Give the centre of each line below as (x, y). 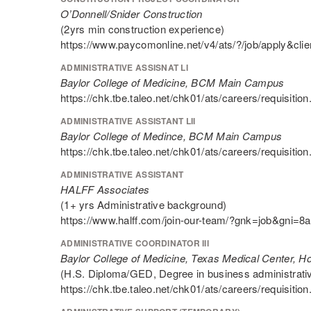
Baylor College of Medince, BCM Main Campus (171, 136)
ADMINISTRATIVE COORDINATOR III (135, 243)
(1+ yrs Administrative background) (144, 204)
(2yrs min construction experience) (143, 29)
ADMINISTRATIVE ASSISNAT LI (124, 67)
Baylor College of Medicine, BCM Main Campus (173, 82)
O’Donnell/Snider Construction (132, 14)
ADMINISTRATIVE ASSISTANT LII (128, 121)
